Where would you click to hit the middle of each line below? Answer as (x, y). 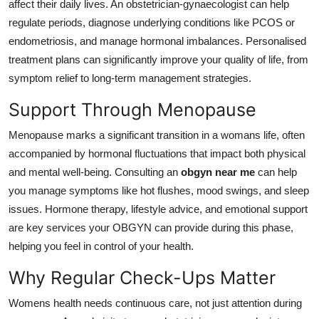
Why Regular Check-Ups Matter (142, 277)
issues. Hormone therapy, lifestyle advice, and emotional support (158, 209)
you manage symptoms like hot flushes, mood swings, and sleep (159, 190)
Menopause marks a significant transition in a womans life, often (157, 135)
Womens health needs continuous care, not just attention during (155, 303)
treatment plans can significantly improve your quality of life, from (158, 59)
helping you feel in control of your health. (101, 246)
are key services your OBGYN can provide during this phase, (151, 227)
